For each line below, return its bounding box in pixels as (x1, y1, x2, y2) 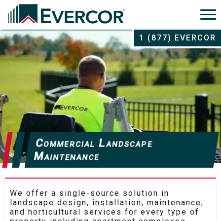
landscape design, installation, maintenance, (10, 197, 204, 207)
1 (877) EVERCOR (139, 33, 216, 42)
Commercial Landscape (35, 137, 154, 149)
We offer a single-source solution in (10, 188, 169, 198)
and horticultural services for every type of (10, 207, 199, 217)
